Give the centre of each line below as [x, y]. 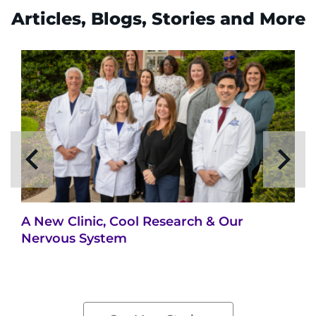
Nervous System [74, 239]
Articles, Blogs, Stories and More [158, 19]
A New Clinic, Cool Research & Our [132, 222]
